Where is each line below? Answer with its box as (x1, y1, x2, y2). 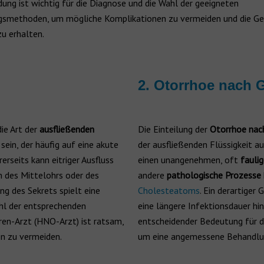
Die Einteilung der (138, 123, 210, 135)
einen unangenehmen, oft (138, 154, 240, 166)
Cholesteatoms (138, 184, 200, 196)
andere (138, 169, 167, 181)
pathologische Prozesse (167, 169, 261, 181)
